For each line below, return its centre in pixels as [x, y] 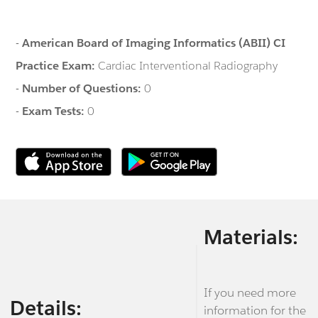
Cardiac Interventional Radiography [188, 65]
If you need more [250, 293]
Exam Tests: [55, 111]
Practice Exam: [57, 65]
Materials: [251, 237]
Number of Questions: [83, 88]
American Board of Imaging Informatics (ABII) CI [154, 43]
